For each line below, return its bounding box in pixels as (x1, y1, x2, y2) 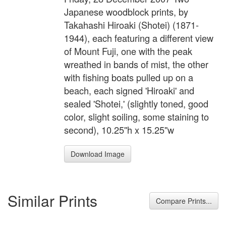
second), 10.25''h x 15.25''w (64, 123, 174, 137)
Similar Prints (8, 189, 97, 211)
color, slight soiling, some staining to (64, 110, 209, 124)
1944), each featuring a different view (64, 31, 213, 45)
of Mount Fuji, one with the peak (64, 44, 192, 58)
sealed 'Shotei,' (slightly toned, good (64, 97, 208, 110)
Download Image (71, 149, 125, 159)
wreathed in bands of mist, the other (64, 58, 208, 71)
